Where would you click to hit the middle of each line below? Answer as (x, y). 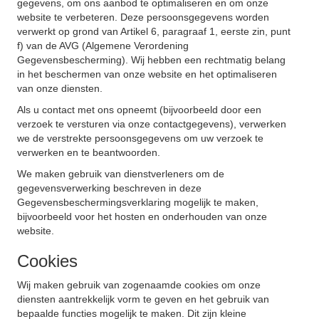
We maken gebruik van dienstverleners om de (121, 174)
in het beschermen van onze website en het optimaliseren (147, 74)
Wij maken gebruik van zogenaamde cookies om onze (139, 285)
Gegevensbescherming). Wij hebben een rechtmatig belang (151, 60)
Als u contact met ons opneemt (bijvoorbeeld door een (139, 110)
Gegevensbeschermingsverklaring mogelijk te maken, (138, 202)
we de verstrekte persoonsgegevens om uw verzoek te (140, 138)
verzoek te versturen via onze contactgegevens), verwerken (152, 124)
